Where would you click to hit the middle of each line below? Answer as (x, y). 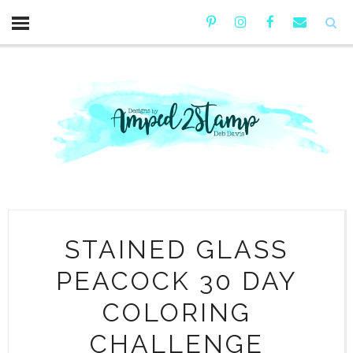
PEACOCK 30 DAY (176, 281)
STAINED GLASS (176, 249)
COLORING (176, 312)
